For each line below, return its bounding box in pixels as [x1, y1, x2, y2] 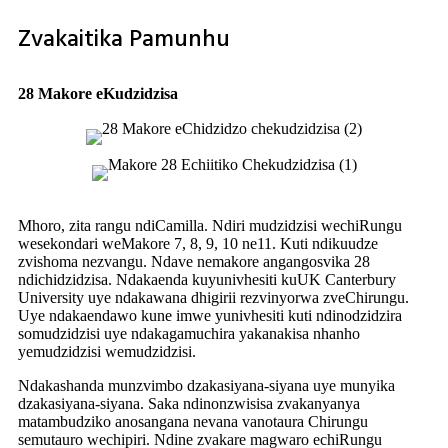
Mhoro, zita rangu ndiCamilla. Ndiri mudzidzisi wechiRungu [18, 216, 402, 234]
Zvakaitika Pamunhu [18, 20, 230, 59]
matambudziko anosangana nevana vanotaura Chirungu [18, 412, 368, 430]
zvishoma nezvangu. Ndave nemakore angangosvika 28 [18, 252, 370, 270]
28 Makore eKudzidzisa [18, 84, 178, 102]
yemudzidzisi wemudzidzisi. [18, 342, 196, 360]
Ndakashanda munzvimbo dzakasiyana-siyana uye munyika [18, 376, 395, 394]
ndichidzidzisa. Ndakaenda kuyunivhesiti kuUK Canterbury [18, 270, 396, 288]
